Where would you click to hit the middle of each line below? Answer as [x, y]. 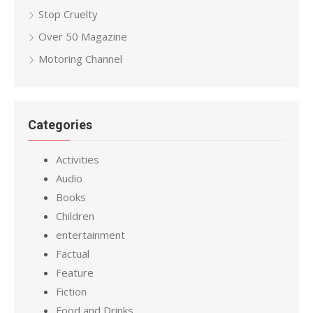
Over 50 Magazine [83, 36]
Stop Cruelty [68, 14]
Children [75, 216]
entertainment [90, 234]
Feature [75, 272]
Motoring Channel [80, 58]
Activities [78, 159]
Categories [60, 124]
